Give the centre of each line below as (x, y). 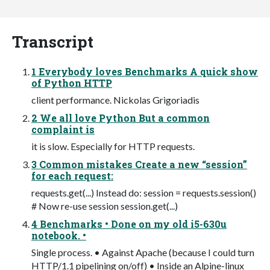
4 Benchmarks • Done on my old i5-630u (129, 224)
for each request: (72, 175)
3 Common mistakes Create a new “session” (139, 164)
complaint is (63, 129)
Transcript (53, 41)
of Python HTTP (72, 83)
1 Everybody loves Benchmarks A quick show (145, 71)
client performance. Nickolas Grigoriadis (115, 99)
